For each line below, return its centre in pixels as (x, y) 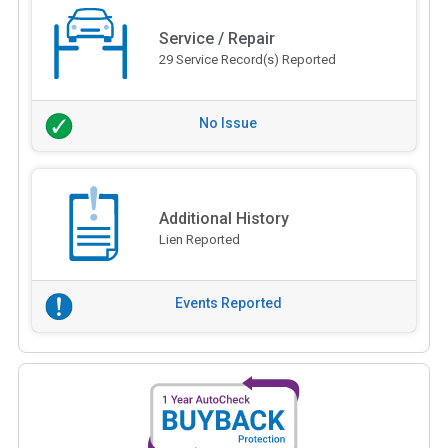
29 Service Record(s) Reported (247, 59)
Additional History (223, 219)
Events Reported (228, 303)
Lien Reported (199, 240)
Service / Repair (216, 38)
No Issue (228, 122)
